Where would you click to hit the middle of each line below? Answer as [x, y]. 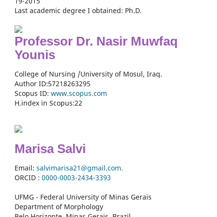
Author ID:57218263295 [53, 83]
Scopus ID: [33, 93]
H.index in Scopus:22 [48, 103]
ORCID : [28, 177]
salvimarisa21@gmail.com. [80, 168]
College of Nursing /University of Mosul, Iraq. [88, 74]
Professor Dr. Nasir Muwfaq [96, 41]
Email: [25, 168]
